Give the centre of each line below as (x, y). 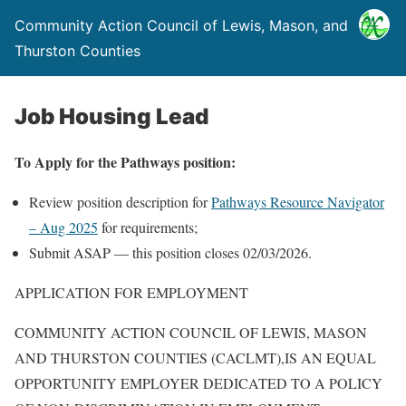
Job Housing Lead (111, 116)
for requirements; (148, 227)
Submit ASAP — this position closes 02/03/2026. (170, 252)
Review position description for (120, 202)
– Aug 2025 (63, 227)
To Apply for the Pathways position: (125, 162)
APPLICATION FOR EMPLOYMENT (131, 292)
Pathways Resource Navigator (298, 202)
